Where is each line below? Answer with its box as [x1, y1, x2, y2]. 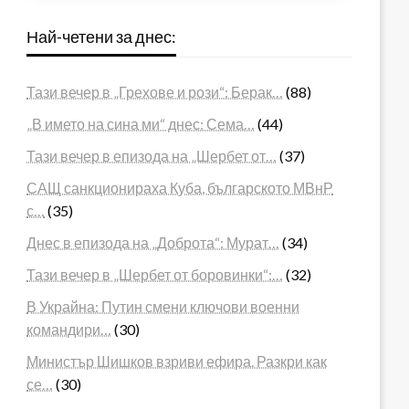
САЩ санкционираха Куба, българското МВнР [26, 178, 334, 196]
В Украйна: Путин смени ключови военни [26, 297, 300, 315]
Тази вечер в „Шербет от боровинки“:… [26, 265, 284, 283]
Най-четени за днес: [26, 26, 177, 47]
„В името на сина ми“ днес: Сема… [26, 114, 256, 132]
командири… [26, 320, 112, 338]
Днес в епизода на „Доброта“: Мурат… [26, 233, 280, 251]
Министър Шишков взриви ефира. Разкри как [26, 351, 328, 370]
